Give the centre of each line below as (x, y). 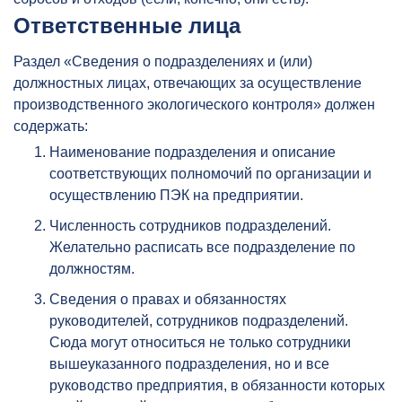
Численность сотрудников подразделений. (190, 225)
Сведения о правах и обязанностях (168, 299)
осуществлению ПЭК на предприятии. (176, 195)
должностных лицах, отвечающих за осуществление (188, 83)
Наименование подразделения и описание (192, 152)
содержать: (51, 126)
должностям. (92, 268)
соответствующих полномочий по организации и (210, 173)
